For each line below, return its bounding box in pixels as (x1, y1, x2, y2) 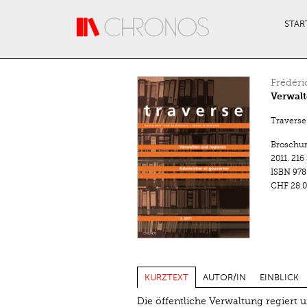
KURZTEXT (144, 273, 188, 283)
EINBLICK (259, 273, 299, 283)
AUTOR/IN (202, 273, 246, 283)
